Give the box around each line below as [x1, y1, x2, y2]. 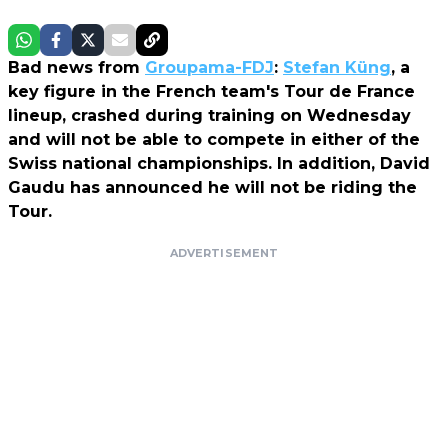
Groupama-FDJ [145, 57, 274, 77]
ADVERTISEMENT [169, 245, 279, 260]
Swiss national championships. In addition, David [8, 153, 430, 173]
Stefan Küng [283, 57, 391, 77]
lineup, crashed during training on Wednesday [8, 105, 411, 125]
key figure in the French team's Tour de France [8, 81, 415, 101]
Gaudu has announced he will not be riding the [8, 177, 417, 197]
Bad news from [8, 57, 145, 77]
